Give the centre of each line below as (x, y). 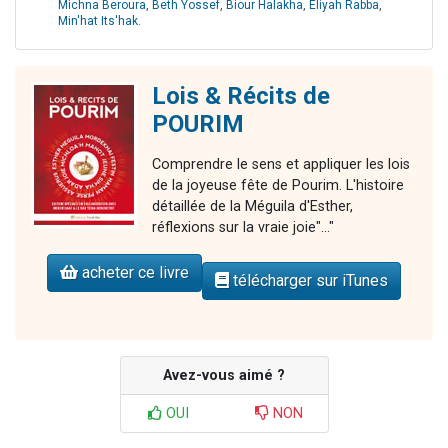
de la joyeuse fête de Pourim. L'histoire (278, 186)
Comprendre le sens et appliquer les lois (281, 165)
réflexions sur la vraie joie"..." (243, 228)
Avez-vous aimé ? (224, 376)
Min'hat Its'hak (98, 21)
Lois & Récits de (241, 96)
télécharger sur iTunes (308, 281)
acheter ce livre (133, 273)
